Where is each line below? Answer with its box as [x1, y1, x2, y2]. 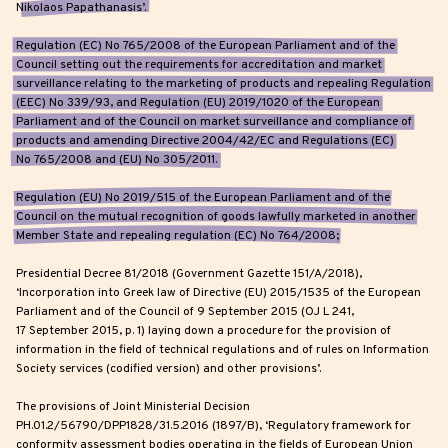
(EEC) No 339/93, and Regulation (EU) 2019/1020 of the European [16, 95, 380, 112]
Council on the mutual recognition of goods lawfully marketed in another [16, 209, 416, 226]
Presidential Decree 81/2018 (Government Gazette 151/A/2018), [16, 266, 362, 283]
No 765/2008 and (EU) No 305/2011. [16, 152, 217, 169]
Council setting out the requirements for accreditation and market [16, 57, 382, 74]
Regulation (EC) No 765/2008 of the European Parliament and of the [16, 38, 395, 55]
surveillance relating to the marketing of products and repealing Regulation [16, 76, 431, 93]
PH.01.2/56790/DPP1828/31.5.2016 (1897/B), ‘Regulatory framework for [16, 418, 411, 435]
